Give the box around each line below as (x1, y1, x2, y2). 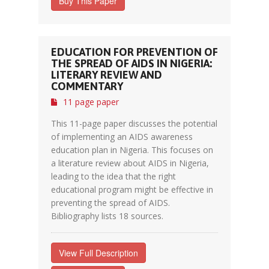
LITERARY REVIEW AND (51, 68, 162, 81)
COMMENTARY (51, 80, 123, 92)
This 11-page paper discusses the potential (51, 118, 217, 129)
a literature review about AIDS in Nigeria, (51, 157, 209, 169)
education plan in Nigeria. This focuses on (51, 144, 213, 156)
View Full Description (59, 247, 138, 259)
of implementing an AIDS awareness (51, 131, 193, 142)
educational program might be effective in (51, 184, 213, 195)
